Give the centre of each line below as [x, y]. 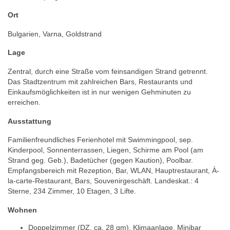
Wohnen [22, 210]
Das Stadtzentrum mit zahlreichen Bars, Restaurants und [100, 81]
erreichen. [24, 102]
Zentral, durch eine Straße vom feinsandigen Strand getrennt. [108, 71]
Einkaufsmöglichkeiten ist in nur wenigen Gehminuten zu [99, 92]
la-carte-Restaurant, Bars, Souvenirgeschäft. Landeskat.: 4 [103, 181]
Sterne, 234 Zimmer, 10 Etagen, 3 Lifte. [72, 191]
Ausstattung [30, 121]
